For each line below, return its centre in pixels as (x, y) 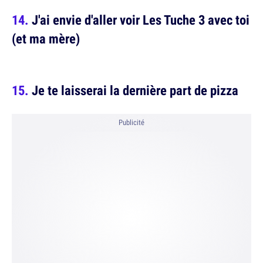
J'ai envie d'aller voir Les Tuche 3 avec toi (141, 20)
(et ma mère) (46, 38)
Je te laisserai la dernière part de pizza (135, 90)
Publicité (131, 122)
